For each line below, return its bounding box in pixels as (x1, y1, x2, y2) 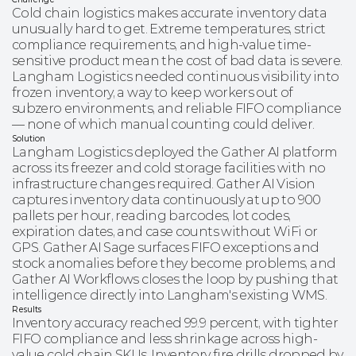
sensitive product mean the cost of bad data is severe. (12, 53, 342, 68)
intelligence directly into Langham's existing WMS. (12, 288, 327, 303)
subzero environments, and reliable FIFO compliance (12, 101, 341, 116)
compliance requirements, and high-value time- (12, 37, 311, 52)
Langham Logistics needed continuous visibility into (12, 69, 339, 84)
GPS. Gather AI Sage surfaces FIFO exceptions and (12, 240, 319, 255)
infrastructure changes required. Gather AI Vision (12, 176, 315, 192)
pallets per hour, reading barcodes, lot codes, (12, 208, 291, 223)
